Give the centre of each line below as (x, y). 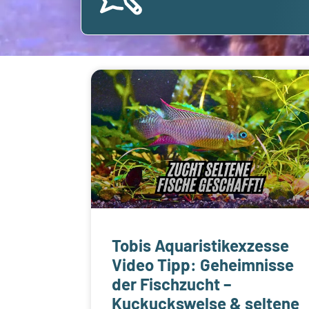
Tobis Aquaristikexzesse (200, 246)
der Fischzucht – (171, 284)
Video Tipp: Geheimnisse (203, 265)
